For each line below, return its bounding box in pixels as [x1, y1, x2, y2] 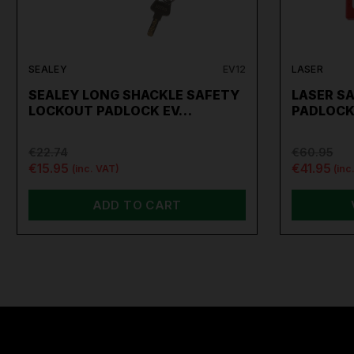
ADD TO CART [92, 197, 182, 213]
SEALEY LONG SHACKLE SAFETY [28, 86, 239, 103]
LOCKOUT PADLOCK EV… [28, 102, 192, 119]
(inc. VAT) [71, 163, 119, 175]
